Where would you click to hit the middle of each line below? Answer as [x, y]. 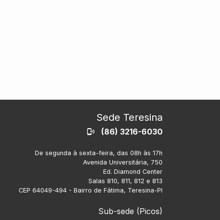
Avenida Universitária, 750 [123, 162]
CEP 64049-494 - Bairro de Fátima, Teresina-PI [91, 190]
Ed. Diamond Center [133, 171]
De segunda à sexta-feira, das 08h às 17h [99, 153]
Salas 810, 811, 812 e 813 [125, 181]
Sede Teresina [129, 117]
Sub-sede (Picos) [130, 211]
